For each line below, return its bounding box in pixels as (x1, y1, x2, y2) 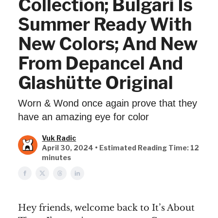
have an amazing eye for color (18, 111, 149, 122)
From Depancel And (18, 53, 183, 74)
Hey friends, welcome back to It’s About (18, 202, 195, 213)
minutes (42, 153, 72, 162)
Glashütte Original (18, 72, 173, 93)
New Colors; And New (18, 33, 198, 54)
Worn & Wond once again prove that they (18, 98, 197, 109)
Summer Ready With (18, 14, 192, 35)
